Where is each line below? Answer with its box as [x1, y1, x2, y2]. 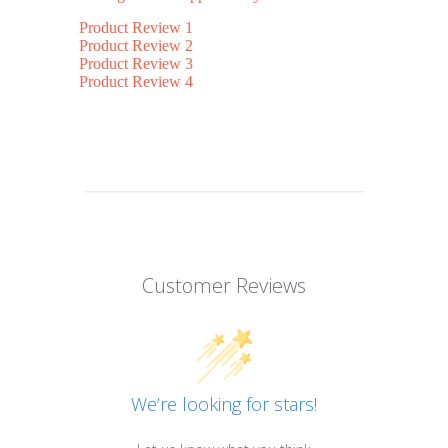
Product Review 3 [79, 55, 193, 73]
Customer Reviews [142, 272, 306, 300]
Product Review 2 [79, 37, 193, 55]
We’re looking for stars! [131, 392, 317, 417]
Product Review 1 [79, 19, 193, 37]
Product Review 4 [79, 73, 193, 91]
